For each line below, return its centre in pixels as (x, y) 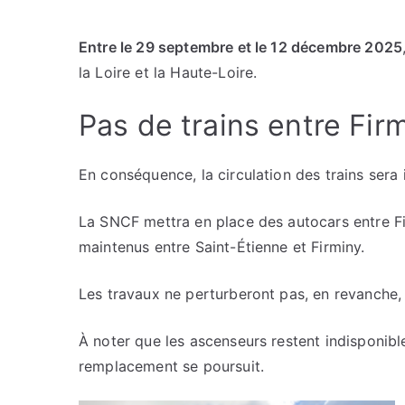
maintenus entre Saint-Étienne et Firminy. (222, 247)
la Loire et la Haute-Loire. (168, 72)
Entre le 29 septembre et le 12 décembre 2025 (241, 47)
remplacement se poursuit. (172, 366)
